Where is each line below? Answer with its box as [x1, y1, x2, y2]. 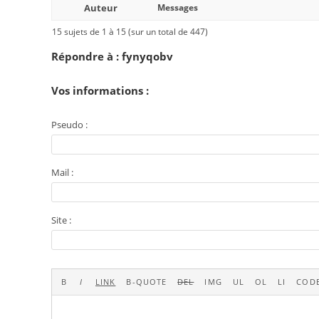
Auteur [83, 1, 117, 14]
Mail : [51, 166, 73, 179]
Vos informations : [51, 83, 149, 98]
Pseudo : [51, 118, 88, 131]
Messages [157, 1, 198, 14]
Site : [51, 214, 71, 226]
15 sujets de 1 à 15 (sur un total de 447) [52, 26, 208, 38]
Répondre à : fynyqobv [51, 49, 173, 63]
